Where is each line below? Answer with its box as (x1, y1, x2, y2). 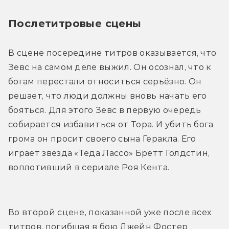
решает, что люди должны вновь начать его (8, 90, 207, 101)
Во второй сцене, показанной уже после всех (8, 207, 212, 217)
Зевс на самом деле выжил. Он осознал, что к (8, 62, 212, 72)
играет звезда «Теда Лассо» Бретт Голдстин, (8, 148, 210, 158)
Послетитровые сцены (8, 17, 142, 30)
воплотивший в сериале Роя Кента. (8, 162, 170, 172)
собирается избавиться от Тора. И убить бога (8, 119, 214, 129)
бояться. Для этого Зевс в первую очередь (8, 105, 201, 115)
